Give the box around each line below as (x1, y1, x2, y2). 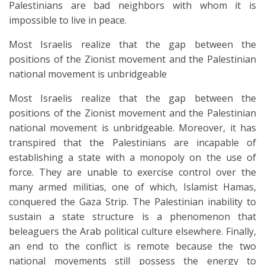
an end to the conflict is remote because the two (9, 240, 256, 253)
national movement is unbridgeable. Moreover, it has (9, 121, 256, 135)
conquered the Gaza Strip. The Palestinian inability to (9, 195, 256, 209)
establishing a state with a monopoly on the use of (9, 151, 256, 164)
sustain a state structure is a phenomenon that (9, 210, 256, 224)
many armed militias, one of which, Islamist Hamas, (9, 180, 256, 194)
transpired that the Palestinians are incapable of (9, 136, 256, 150)
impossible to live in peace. (9, 14, 127, 27)
